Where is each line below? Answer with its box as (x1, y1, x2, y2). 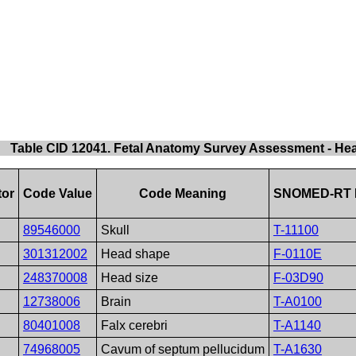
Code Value (22, 186, 92, 200)
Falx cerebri (100, 318, 168, 332)
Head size (100, 270, 158, 284)
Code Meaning (138, 186, 226, 200)
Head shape (100, 246, 170, 261)
